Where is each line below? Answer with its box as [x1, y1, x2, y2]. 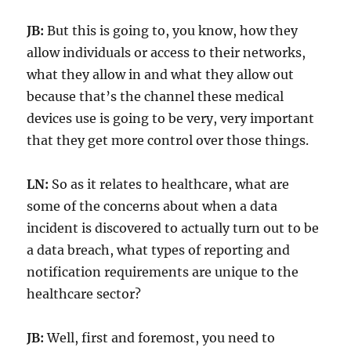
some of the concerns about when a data [27, 197, 278, 214]
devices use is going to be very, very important [27, 110, 315, 126]
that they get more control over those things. [27, 132, 309, 148]
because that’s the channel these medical [27, 88, 284, 104]
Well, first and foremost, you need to [44, 329, 276, 346]
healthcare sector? [27, 285, 142, 302]
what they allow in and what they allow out [27, 66, 295, 82]
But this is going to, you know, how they [44, 22, 299, 38]
